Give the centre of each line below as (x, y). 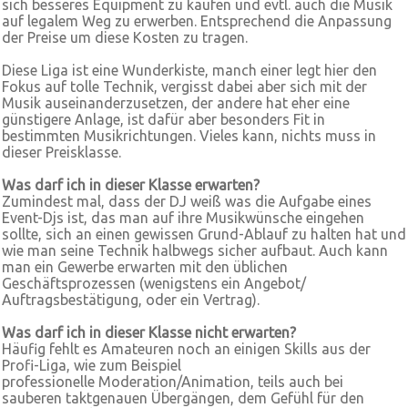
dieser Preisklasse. (61, 152)
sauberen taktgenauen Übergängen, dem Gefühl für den (183, 398)
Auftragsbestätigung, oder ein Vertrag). (131, 300)
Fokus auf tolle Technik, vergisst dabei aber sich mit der (184, 87)
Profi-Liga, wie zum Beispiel (92, 365)
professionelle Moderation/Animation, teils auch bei (173, 382)
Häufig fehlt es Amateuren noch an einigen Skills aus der (186, 349)
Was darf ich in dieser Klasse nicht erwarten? (149, 332)
